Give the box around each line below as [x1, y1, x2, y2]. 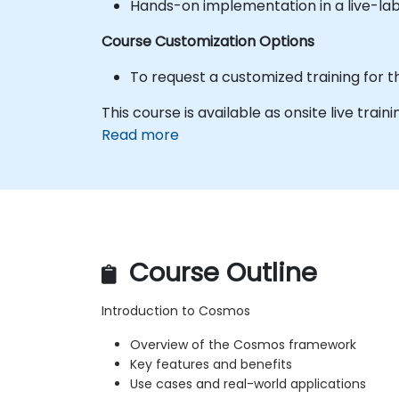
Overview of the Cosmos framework [130, 336, 356, 354]
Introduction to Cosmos [102, 302, 250, 321]
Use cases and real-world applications [130, 375, 366, 394]
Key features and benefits [130, 355, 292, 374]
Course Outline [122, 255, 317, 291]
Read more [102, 124, 179, 145]
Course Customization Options [102, 30, 314, 52]
